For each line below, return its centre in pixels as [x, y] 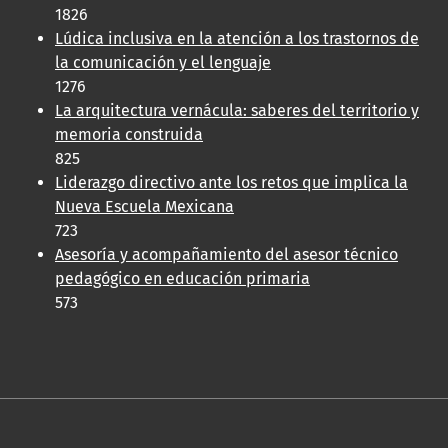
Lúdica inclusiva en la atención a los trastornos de [237, 39]
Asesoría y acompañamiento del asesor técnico [226, 255]
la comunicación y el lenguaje [163, 63]
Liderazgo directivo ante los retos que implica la [231, 183]
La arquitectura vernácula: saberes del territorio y [237, 111]
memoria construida [129, 135]
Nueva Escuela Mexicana [144, 207]
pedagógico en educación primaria [182, 279]
